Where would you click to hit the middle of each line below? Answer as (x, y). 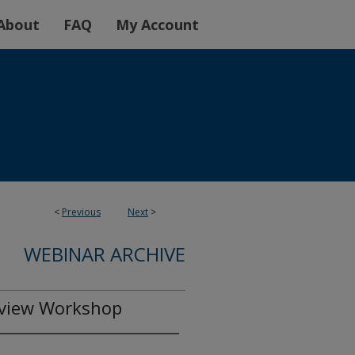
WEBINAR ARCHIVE (105, 254)
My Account (157, 25)
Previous (81, 212)
